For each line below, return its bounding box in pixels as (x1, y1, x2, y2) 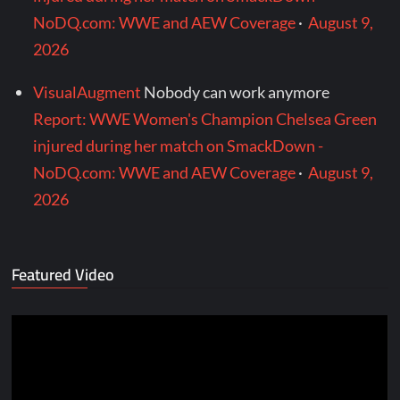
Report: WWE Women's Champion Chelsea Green (33, 109, 378, 129)
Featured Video (12, 260, 115, 290)
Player (11, 345, 56, 365)
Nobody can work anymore (144, 82, 330, 103)
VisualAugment (33, 82, 142, 103)
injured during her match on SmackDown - (33, 136, 324, 156)
